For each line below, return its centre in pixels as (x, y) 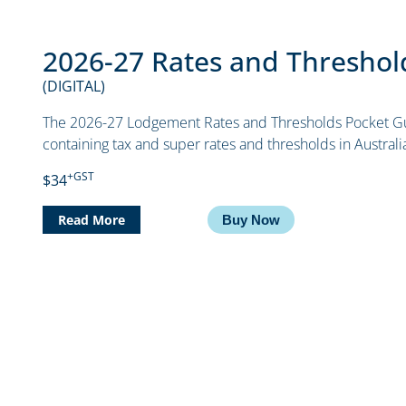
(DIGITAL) (74, 87)
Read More (92, 220)
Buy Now (251, 220)
